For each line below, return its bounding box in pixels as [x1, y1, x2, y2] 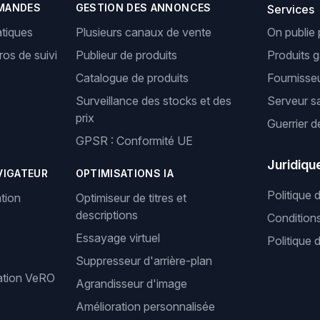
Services [267, 2, 315, 16]
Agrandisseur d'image [75, 276, 187, 291]
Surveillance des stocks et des [75, 94, 231, 108]
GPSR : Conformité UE [75, 134, 193, 148]
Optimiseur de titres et [75, 191, 186, 205]
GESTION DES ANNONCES [75, 1, 211, 14]
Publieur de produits [75, 48, 177, 62]
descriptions [75, 208, 138, 222]
